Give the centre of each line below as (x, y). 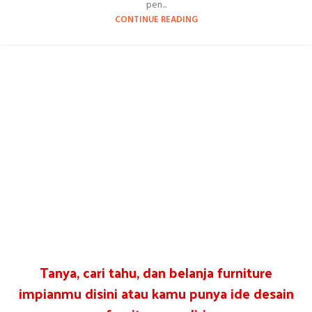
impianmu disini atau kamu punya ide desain (156, 293)
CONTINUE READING (156, 21)
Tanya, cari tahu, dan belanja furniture (156, 272)
